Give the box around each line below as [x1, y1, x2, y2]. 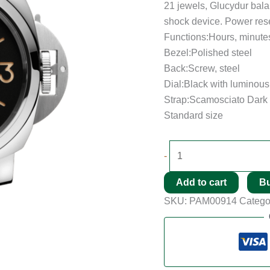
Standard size [164, 110, 223, 121]
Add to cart [176, 177, 227, 188]
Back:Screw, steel [164, 63, 240, 74]
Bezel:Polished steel [164, 48, 252, 58]
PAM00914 [189, 196, 237, 207]
